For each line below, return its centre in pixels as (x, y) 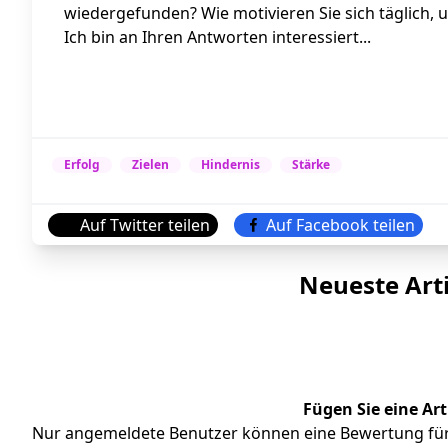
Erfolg (82, 165)
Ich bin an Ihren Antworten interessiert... (217, 37)
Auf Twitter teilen (145, 225)
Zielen (150, 165)
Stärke (311, 165)
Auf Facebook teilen (340, 225)
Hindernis (230, 165)
